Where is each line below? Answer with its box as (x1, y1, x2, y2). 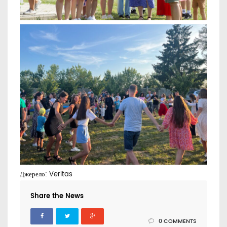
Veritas (49, 169, 72, 180)
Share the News (30, 191, 84, 202)
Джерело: (20, 169, 49, 180)
